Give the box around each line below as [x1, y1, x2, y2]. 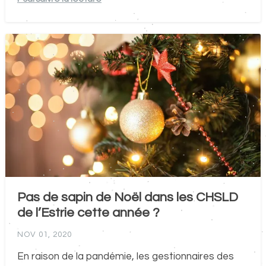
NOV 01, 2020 [17, 230, 72, 239]
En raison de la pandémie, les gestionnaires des [17, 251, 234, 262]
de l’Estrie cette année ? [17, 206, 160, 220]
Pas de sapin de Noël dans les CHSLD [17, 191, 238, 205]
